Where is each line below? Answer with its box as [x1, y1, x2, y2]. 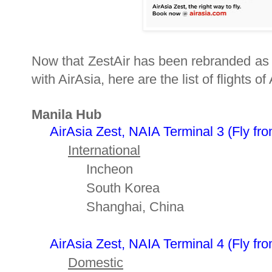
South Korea [32, 180, 160, 196]
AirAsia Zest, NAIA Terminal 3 [50, 124, 224, 140]
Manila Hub [32, 107, 101, 123]
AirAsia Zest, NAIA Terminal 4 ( [50, 236, 232, 252]
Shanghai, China [32, 199, 184, 215]
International [68, 143, 140, 158]
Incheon [32, 161, 133, 177]
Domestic [68, 255, 123, 271]
